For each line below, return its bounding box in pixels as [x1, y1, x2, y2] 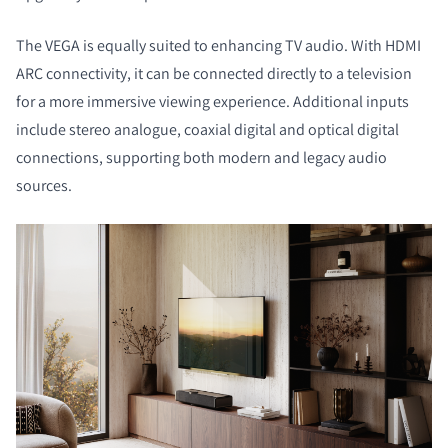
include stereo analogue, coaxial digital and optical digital [16, 119, 399, 141]
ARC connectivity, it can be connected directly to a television [16, 63, 412, 85]
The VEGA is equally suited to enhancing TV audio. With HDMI [16, 35, 421, 57]
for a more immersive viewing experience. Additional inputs [16, 91, 409, 113]
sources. [16, 175, 75, 197]
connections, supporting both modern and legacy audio [16, 147, 387, 169]
